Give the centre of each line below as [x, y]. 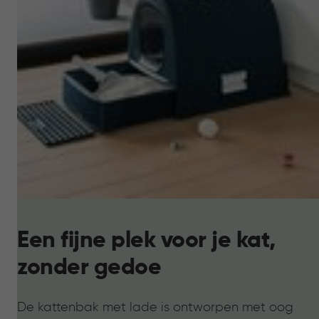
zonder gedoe [89, 267]
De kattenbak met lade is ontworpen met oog [155, 307]
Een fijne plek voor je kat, [146, 240]
